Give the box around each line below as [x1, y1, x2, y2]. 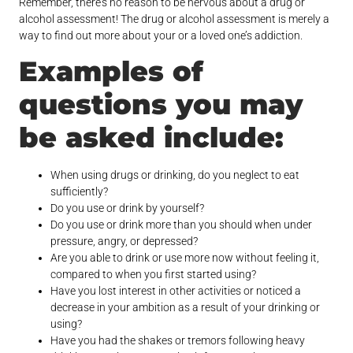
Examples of [19, 54, 204, 89]
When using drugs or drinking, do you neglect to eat [50, 169, 300, 182]
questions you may [19, 87, 304, 122]
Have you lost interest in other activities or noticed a [50, 284, 302, 298]
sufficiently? [50, 185, 109, 199]
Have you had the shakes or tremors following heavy [50, 334, 306, 347]
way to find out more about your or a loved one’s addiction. [19, 29, 303, 43]
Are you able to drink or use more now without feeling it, [50, 251, 320, 265]
